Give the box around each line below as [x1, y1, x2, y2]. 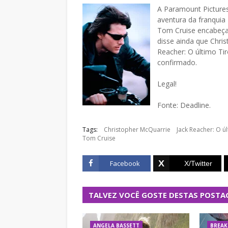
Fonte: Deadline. [157, 100, 211, 110]
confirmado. [157, 58, 197, 67]
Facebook [109, 159, 140, 168]
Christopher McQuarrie [104, 125, 170, 134]
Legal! [157, 79, 177, 89]
